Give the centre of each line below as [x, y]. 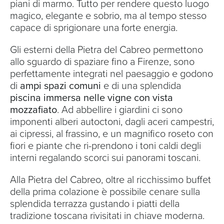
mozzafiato [33, 110]
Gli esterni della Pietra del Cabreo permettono [106, 50]
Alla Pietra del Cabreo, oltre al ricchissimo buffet [110, 180]
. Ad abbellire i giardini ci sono [120, 110]
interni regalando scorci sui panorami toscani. [105, 158]
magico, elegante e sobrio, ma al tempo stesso [108, 16]
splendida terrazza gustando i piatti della [95, 204]
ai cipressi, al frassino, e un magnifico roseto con [112, 134]
